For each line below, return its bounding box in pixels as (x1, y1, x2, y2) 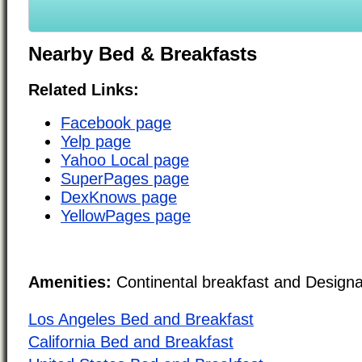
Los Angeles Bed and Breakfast (28, 309, 254, 328)
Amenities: (28, 272, 112, 291)
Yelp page (61, 132, 131, 150)
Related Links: (28, 80, 139, 99)
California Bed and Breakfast (28, 332, 234, 351)
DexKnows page (61, 187, 177, 206)
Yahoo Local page (61, 150, 189, 169)
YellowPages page (61, 206, 191, 225)
